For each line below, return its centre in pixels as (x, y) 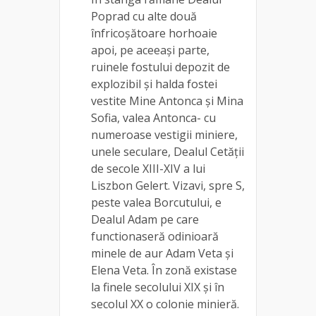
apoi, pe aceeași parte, (150, 50)
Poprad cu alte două (144, 16)
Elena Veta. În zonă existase (164, 270)
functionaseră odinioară (155, 236)
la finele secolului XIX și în (158, 287)
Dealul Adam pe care (145, 219)
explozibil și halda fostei (154, 84)
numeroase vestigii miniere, (164, 134)
